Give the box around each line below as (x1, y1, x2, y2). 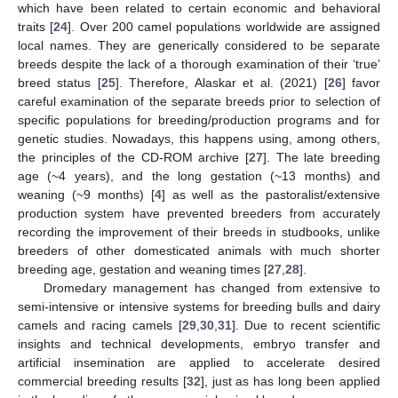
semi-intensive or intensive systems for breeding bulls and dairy (18, 299, 380, 314)
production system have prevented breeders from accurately (18, 206, 380, 221)
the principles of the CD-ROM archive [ (18, 150, 249, 165)
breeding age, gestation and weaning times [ (18, 262, 267, 277)
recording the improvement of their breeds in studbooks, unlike (18, 225, 380, 240)
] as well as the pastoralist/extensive (161, 187, 380, 203)
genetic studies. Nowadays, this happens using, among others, (18, 131, 380, 147)
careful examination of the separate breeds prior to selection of (18, 94, 380, 109)
